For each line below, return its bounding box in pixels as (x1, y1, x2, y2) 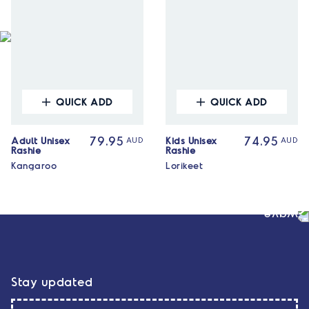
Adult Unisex (11, 134, 70, 147)
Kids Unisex (166, 134, 217, 147)
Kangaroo (11, 159, 57, 172)
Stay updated (11, 274, 94, 290)
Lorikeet (166, 159, 203, 172)
